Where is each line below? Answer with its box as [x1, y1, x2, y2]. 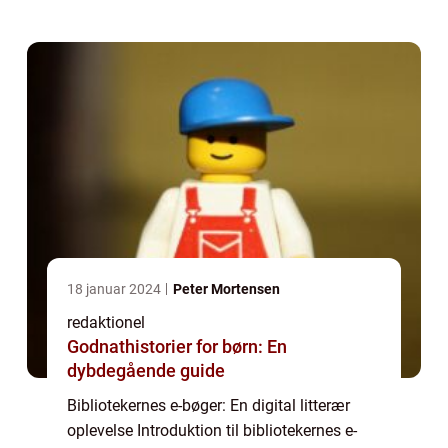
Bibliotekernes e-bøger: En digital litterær [67, 396, 350, 416]
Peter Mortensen [173, 281, 280, 298]
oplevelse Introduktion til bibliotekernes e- [67, 421, 357, 441]
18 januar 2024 [67, 281, 164, 298]
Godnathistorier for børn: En [67, 336, 287, 358]
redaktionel [67, 313, 145, 333]
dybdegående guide [67, 360, 225, 382]
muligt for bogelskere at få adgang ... [67, 15, 327, 35]
